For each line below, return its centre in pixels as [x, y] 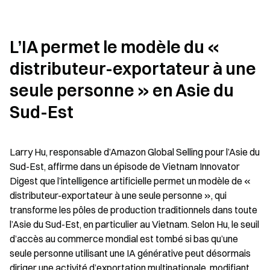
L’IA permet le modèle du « [115, 47]
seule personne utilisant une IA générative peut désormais [130, 253]
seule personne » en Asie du [122, 90]
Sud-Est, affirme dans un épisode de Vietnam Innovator [125, 166]
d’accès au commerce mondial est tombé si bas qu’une [124, 239]
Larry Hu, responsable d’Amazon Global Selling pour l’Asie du [135, 152]
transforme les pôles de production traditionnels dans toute [133, 210]
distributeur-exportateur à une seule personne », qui [118, 195]
